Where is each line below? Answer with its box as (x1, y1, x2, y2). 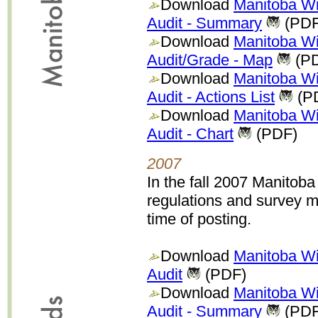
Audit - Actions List (147, 88, 275, 106)
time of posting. (147, 210, 251, 228)
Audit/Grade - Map (147, 51, 273, 69)
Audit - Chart (147, 125, 234, 143)
